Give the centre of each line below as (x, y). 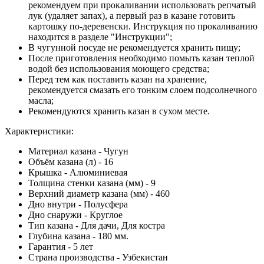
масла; (41, 100)
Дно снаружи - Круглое (75, 214)
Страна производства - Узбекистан (98, 257)
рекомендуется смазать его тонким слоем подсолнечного (143, 90)
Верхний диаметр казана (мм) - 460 (99, 193)
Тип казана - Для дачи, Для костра (97, 225)
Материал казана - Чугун (78, 151)
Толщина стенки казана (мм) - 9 (92, 183)
